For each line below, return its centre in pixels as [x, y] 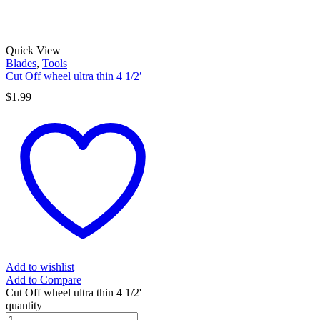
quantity [24, 305]
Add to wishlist [40, 266]
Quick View [33, 50]
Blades [21, 63]
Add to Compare [44, 279]
